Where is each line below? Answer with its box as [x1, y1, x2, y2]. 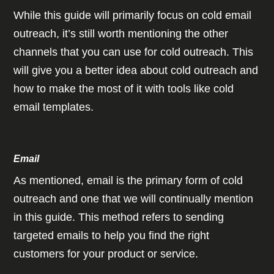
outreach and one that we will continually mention [13, 193, 254, 206]
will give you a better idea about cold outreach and [13, 64, 259, 77]
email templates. [13, 101, 97, 114]
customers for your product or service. [13, 248, 202, 261]
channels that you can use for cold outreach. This [13, 46, 254, 59]
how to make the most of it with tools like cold [13, 83, 234, 95]
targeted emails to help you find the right [13, 229, 210, 242]
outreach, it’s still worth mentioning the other [13, 28, 229, 40]
